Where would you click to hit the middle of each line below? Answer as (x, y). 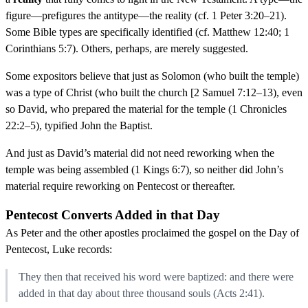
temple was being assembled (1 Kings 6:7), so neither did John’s (144, 169)
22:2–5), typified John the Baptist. (79, 125)
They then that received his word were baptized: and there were (156, 276)
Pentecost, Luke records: (59, 249)
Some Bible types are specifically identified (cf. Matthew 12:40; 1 (147, 32)
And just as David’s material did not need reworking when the (140, 153)
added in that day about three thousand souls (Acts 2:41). (142, 293)
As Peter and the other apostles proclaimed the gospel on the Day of (152, 232)
